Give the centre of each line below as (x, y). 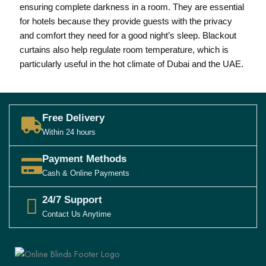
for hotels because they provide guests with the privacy (126, 22)
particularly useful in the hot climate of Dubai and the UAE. (131, 64)
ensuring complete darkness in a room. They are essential (132, 7)
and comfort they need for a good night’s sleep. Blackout (128, 36)
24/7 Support (72, 199)
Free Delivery (73, 118)
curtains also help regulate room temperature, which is (124, 50)
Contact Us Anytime (77, 214)
